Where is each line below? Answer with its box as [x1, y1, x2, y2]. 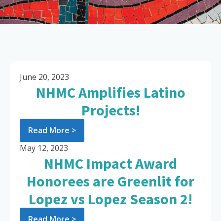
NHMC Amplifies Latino [36, 83, 185, 102]
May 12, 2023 [20, 143, 68, 154]
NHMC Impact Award [44, 154, 177, 173]
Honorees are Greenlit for [27, 172, 194, 191]
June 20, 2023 [20, 72, 69, 83]
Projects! [81, 101, 140, 120]
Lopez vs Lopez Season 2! [29, 189, 192, 209]
